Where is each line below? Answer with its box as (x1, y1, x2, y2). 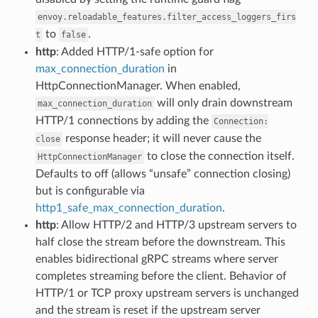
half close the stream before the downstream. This (35, 236, 285, 248)
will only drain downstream (153, 97, 292, 109)
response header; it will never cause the (62, 132, 261, 144)
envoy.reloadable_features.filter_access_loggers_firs (37, 11, 296, 22)
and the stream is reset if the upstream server (35, 304, 261, 316)
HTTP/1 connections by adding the (35, 114, 212, 126)
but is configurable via (35, 185, 145, 197)
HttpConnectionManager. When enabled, (35, 79, 241, 92)
